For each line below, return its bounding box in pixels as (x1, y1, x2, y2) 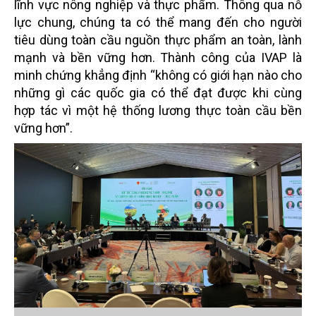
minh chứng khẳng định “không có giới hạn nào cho (14, 67, 302, 83)
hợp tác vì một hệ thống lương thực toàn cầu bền (14, 102, 302, 118)
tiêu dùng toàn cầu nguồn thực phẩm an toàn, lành (14, 32, 302, 47)
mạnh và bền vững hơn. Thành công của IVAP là (14, 49, 302, 65)
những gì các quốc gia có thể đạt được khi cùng (14, 85, 302, 100)
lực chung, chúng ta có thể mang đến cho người (14, 14, 302, 30)
